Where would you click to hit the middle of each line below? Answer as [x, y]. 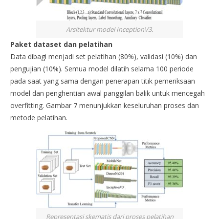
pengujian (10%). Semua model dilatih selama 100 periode [102, 69]
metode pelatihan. [39, 118]
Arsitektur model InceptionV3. [109, 29]
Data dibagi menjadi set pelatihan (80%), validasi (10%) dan [104, 57]
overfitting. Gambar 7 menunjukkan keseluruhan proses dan [105, 106]
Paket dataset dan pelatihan [62, 44]
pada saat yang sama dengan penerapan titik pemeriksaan [103, 81]
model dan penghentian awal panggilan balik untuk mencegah [108, 93]
